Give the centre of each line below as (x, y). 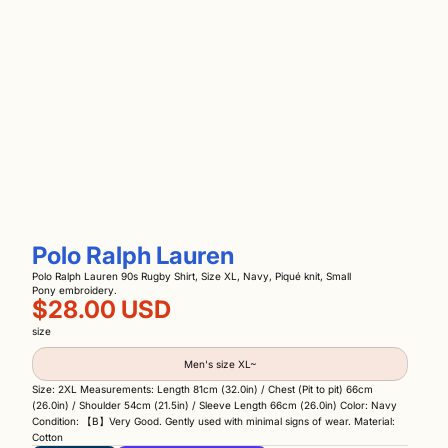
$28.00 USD (101, 309)
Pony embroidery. (74, 289)
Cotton (47, 436)
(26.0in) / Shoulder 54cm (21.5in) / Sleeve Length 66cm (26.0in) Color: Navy (214, 404)
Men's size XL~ (220, 363)
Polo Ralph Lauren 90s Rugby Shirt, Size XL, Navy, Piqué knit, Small (191, 275)
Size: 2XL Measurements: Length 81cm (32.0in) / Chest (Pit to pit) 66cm (202, 388)
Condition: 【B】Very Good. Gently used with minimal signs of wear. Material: (213, 420)
